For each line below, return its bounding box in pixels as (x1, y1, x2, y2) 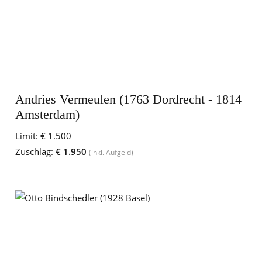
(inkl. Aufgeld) (89, 147, 133, 157)
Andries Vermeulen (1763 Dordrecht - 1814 (15, 92, 242, 106)
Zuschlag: (15, 146, 53, 157)
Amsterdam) (15, 107, 80, 122)
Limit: (15, 130, 38, 142)
